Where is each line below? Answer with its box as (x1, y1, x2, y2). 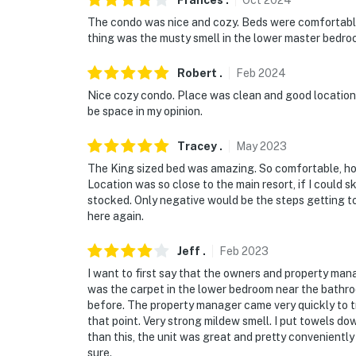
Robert (177, 67, 217, 80)
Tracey (177, 140, 217, 153)
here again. (87, 210, 144, 223)
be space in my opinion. (87, 105, 203, 118)
